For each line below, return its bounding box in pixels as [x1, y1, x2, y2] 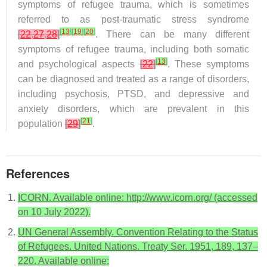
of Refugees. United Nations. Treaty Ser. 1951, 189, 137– [18, 241, 258, 252]
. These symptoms [167, 59, 250, 69]
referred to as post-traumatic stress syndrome [18, 14, 249, 24]
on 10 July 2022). [18, 207, 91, 217]
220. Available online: [18, 256, 109, 266]
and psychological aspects [18, 59, 140, 69]
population [18, 119, 65, 129]
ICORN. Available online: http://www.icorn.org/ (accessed [18, 193, 257, 203]
